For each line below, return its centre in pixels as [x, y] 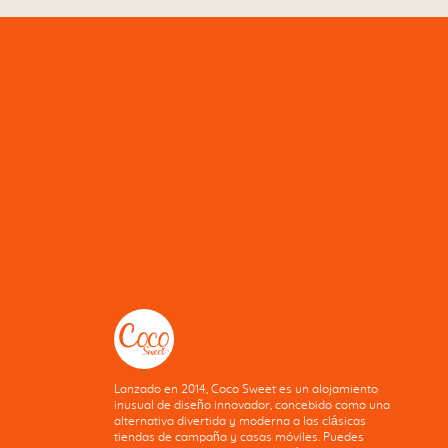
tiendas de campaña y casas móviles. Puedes [239, 437]
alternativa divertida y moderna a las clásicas [240, 421]
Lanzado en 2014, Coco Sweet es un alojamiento [246, 389]
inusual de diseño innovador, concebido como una [252, 405]
